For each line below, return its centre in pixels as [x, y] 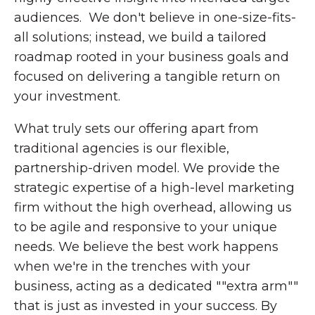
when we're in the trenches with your [132, 266]
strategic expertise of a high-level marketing [154, 187]
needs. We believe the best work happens [146, 246]
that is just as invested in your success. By [146, 306]
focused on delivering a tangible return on [147, 76]
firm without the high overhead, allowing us [153, 207]
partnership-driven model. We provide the [147, 168]
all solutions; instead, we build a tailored [140, 37]
